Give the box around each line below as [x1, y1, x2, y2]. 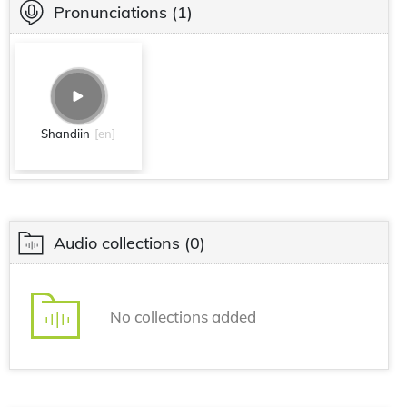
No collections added [110, 306, 256, 326]
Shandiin [41, 126, 90, 141]
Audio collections [54, 232, 180, 253]
